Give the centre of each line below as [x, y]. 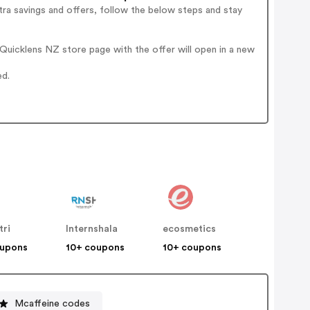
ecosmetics [190, 229]
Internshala [92, 229]
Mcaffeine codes [53, 303]
